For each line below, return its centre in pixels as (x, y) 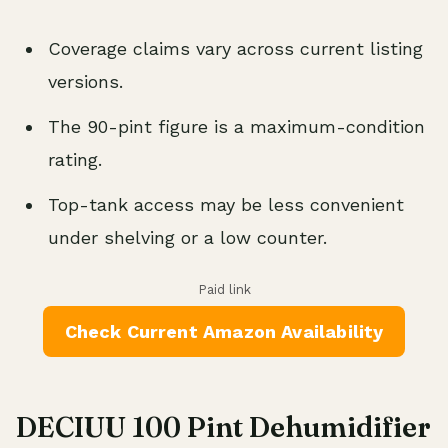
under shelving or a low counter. (187, 238)
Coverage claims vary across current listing (235, 49)
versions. (85, 82)
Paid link (224, 290)
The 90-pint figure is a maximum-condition (236, 127)
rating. (75, 160)
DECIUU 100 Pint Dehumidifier (223, 427)
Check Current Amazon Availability (224, 332)
